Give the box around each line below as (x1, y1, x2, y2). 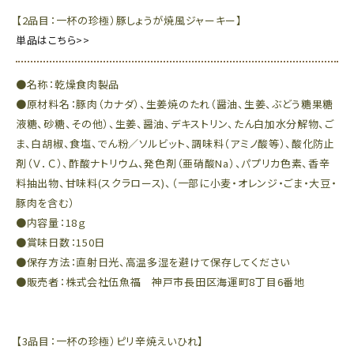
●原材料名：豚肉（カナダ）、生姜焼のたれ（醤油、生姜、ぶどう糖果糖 (16, 96, 334, 111)
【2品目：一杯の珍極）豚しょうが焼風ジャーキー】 (16, 12, 243, 28)
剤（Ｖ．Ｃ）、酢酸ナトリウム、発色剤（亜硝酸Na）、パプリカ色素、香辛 (16, 155, 330, 171)
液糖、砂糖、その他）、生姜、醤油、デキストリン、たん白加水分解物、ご (16, 115, 334, 131)
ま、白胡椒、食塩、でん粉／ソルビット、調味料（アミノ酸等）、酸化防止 (16, 135, 335, 151)
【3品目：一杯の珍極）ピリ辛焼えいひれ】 (16, 333, 204, 348)
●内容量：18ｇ (16, 214, 86, 230)
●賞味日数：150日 (16, 234, 105, 250)
